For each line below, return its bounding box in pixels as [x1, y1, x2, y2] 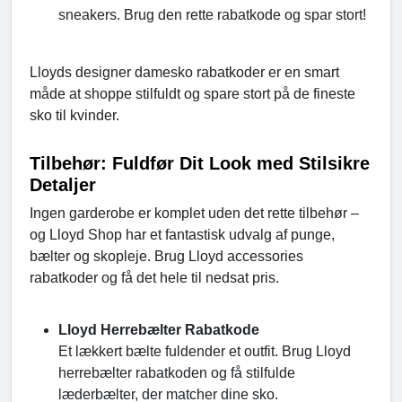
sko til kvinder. [30, 108, 119, 124]
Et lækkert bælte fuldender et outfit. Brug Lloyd [58, 344, 351, 360]
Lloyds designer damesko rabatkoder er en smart [30, 65, 339, 81]
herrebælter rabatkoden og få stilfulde [58, 365, 295, 381]
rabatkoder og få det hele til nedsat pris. [30, 270, 279, 286]
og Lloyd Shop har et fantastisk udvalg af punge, [30, 227, 335, 243]
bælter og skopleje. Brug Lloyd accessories [30, 249, 303, 265]
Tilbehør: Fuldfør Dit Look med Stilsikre [30, 153, 370, 174]
